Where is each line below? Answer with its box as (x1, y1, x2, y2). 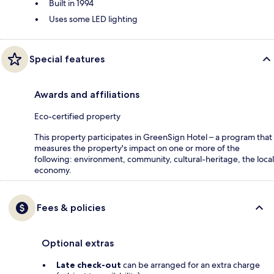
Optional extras (42, 237, 114, 250)
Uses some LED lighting (49, 13, 138, 25)
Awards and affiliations (34, 89, 139, 101)
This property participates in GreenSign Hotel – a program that (34, 131, 272, 143)
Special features (29, 53, 105, 65)
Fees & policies (37, 202, 105, 214)
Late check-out (56, 259, 121, 271)
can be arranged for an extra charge (121, 259, 260, 271)
